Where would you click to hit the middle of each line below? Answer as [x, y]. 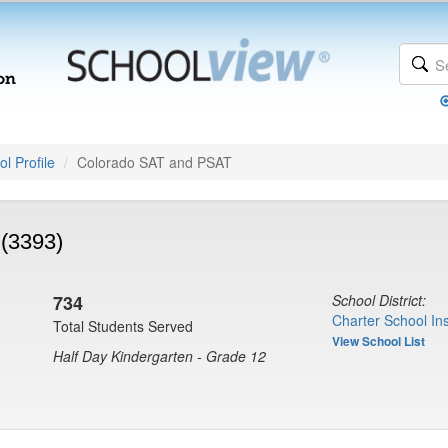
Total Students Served [123, 326]
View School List [378, 341]
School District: [379, 300]
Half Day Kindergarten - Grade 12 [159, 356]
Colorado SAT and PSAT [154, 162]
